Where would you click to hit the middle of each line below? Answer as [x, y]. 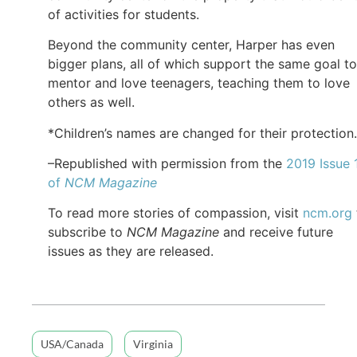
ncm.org [328, 213]
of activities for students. [124, 14]
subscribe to [87, 232]
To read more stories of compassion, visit [175, 213]
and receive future [278, 232]
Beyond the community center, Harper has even [191, 45]
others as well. [91, 102]
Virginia [153, 343]
